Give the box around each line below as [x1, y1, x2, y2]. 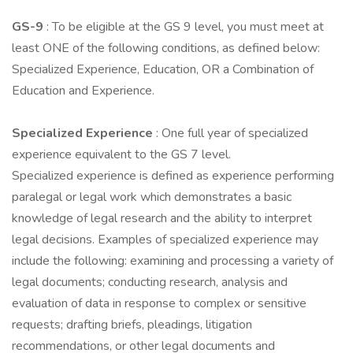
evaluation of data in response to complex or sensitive [12, 295, 307, 312]
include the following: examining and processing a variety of [12, 252, 333, 269]
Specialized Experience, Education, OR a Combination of [12, 61, 314, 78]
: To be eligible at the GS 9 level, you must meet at [43, 18, 324, 35]
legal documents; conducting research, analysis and [12, 273, 288, 291]
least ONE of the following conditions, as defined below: [12, 39, 320, 57]
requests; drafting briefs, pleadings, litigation [12, 316, 252, 333]
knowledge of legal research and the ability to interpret [12, 210, 312, 227]
